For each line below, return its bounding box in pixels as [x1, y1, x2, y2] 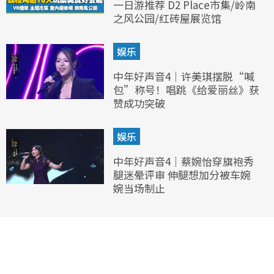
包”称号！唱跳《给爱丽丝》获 [113, 82, 259, 98]
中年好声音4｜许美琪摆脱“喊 [113, 68, 254, 84]
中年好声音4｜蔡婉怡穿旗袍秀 [113, 154, 254, 169]
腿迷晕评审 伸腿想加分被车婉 [113, 167, 251, 183]
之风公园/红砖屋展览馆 [113, 10, 221, 26]
